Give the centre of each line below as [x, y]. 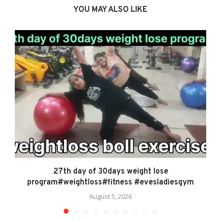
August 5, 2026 [110, 197]
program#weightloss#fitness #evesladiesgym [110, 183]
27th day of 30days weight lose [110, 172]
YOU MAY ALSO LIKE [110, 10]
